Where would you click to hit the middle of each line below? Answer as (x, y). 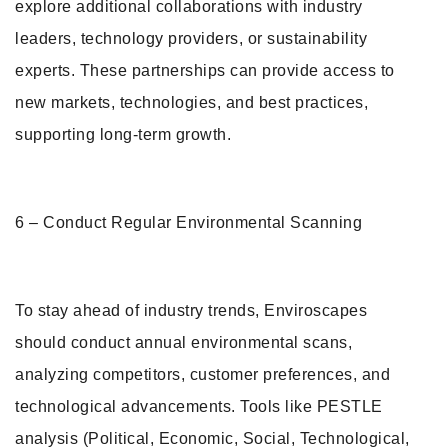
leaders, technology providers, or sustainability (191, 38)
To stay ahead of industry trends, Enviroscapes (191, 310)
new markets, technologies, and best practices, (191, 102)
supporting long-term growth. (123, 134)
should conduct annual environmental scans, (183, 342)
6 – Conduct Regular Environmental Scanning (188, 222)
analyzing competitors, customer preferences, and (202, 374)
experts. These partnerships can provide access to (205, 70)
